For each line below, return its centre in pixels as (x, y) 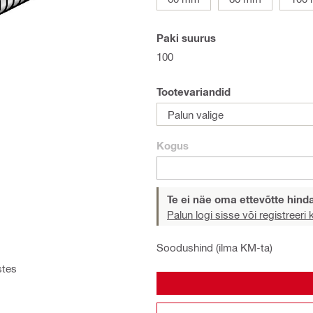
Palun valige (196, 114)
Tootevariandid (194, 92)
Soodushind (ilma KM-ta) (214, 247)
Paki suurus (186, 38)
